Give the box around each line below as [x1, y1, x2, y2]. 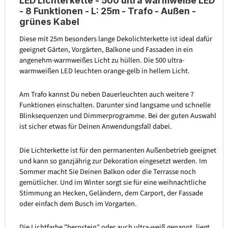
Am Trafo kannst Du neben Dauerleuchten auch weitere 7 [19, 89, 194, 100]
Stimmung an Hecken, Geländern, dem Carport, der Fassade [19, 187, 203, 198]
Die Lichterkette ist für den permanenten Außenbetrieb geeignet [19, 145, 216, 156]
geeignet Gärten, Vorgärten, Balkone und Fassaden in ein [19, 44, 193, 55]
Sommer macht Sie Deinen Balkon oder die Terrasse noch [19, 166, 196, 177]
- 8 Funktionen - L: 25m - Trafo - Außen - [19, 5, 196, 16]
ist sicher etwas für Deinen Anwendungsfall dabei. [19, 121, 172, 132]
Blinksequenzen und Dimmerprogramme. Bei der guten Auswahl [19, 110, 216, 122]
